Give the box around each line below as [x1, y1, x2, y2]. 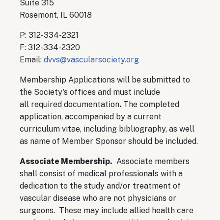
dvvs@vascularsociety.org [44, 55, 139, 64]
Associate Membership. [20, 156, 112, 166]
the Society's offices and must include [20, 87, 160, 97]
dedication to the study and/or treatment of [20, 181, 181, 191]
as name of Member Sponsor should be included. [20, 136, 200, 146]
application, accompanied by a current [20, 111, 162, 121]
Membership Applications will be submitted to [20, 75, 190, 84]
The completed [123, 99, 179, 109]
